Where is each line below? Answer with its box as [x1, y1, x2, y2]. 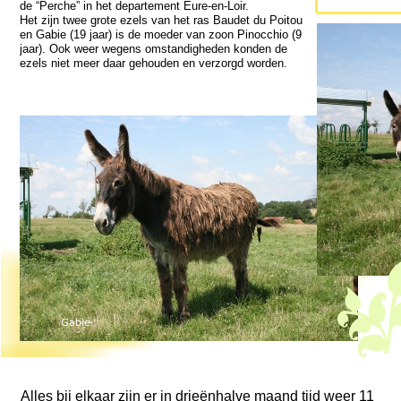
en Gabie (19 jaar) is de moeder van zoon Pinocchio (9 [20, 28, 302, 41]
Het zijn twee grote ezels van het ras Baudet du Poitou [20, 13, 303, 27]
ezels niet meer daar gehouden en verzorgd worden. [20, 56, 287, 70]
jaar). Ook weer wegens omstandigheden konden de [20, 42, 287, 55]
